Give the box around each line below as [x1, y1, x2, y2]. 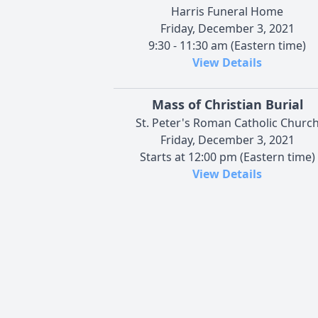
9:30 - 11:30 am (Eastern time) [148, 37, 306, 53]
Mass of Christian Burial [151, 95, 303, 113]
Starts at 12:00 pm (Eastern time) [139, 148, 315, 165]
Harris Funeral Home [171, 3, 283, 19]
